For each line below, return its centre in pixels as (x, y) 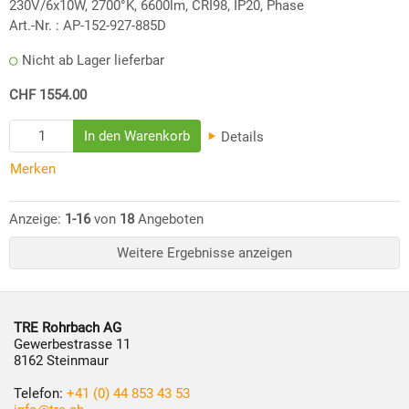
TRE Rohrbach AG (68, 327)
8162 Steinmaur (61, 360)
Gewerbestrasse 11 (72, 344)
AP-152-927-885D (115, 25)
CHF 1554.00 (48, 94)
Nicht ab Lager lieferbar (93, 60)
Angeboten (169, 219)
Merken (33, 169)
